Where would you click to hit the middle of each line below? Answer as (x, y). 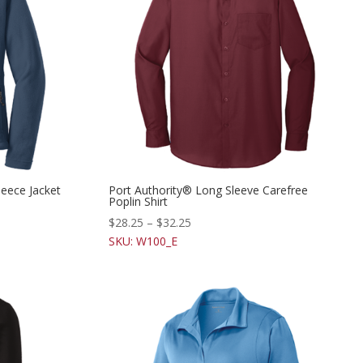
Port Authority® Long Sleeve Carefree (209, 190)
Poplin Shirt (139, 202)
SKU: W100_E (143, 241)
